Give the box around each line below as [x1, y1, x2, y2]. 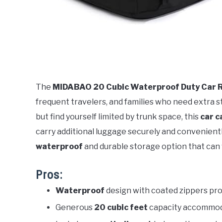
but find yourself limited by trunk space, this [36, 111, 200, 121]
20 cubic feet [94, 202, 148, 212]
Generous [55, 202, 94, 212]
